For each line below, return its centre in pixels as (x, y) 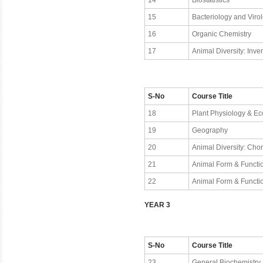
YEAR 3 (157, 205)
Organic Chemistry (222, 34)
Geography (210, 130)
